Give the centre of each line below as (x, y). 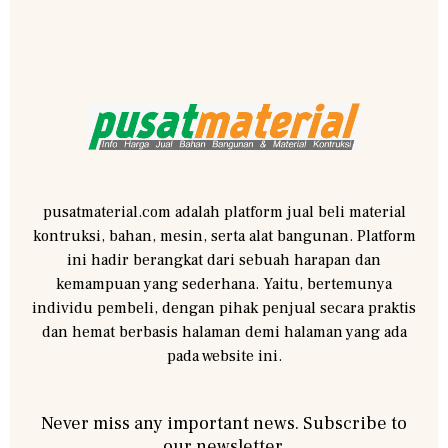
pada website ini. (224, 355)
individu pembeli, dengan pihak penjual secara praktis (224, 307)
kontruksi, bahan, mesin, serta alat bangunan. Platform (224, 235)
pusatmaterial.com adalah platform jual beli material (224, 211)
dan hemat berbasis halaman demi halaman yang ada (224, 331)
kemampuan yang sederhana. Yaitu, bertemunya (224, 283)
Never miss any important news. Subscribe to (224, 423)
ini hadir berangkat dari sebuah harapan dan (224, 259)
